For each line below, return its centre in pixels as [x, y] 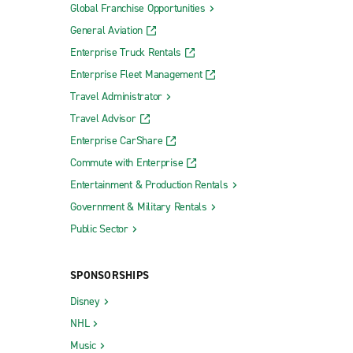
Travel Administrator [116, 96]
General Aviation [106, 30]
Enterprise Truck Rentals [126, 52]
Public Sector [99, 229]
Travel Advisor [103, 118]
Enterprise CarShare [117, 140]
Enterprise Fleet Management [136, 74]
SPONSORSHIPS [110, 275]
